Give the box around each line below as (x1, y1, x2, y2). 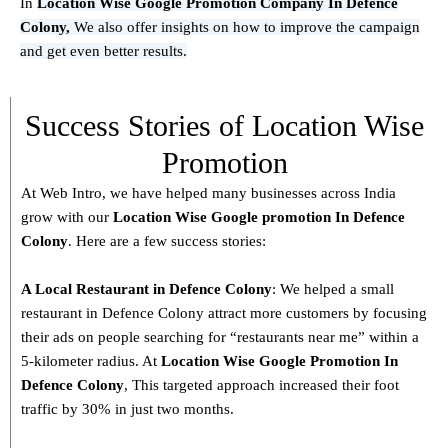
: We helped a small (272, 281, 394, 298)
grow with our (21, 209, 113, 226)
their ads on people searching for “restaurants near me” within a (21, 329, 419, 346)
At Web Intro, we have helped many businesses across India (21, 185, 396, 202)
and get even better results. (20, 43, 187, 60)
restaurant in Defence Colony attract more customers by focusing (21, 305, 427, 322)
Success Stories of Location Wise (25, 109, 424, 143)
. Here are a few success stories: (68, 233, 266, 250)
